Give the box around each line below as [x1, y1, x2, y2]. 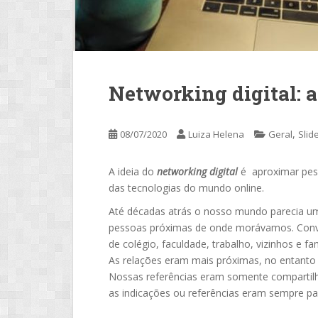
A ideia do [109, 165, 157, 178]
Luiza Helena [188, 128, 244, 141]
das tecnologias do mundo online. [109, 181, 264, 194]
